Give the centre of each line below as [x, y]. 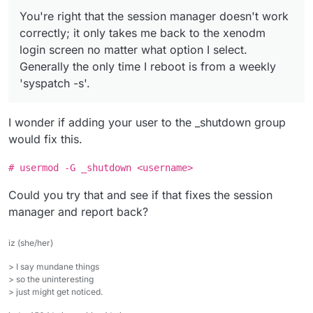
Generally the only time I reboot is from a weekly [148, 66]
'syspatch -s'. [55, 83]
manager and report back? [78, 211]
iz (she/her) [31, 242]
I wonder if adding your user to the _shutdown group [147, 122]
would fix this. [45, 139]
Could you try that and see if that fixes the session [140, 195]
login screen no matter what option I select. [133, 49]
